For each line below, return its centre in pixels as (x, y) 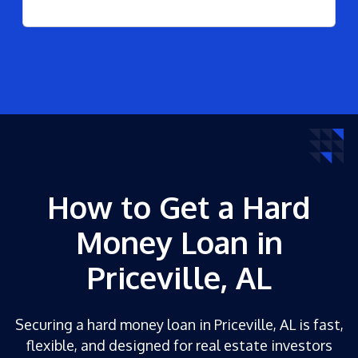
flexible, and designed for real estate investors (179, 345)
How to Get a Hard (179, 207)
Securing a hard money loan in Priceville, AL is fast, (179, 324)
